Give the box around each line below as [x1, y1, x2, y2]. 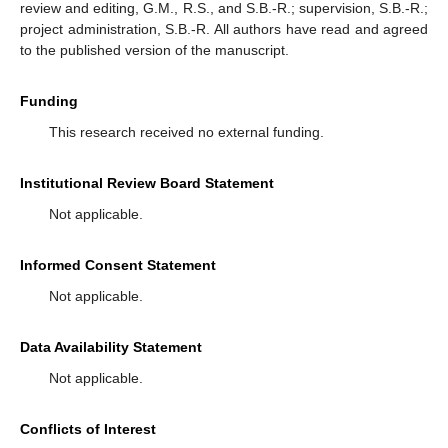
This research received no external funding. [48, 124, 324, 141]
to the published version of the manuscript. [20, 42, 289, 59]
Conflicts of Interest [20, 421, 156, 438]
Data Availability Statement [20, 339, 202, 356]
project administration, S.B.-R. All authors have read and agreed [20, 21, 428, 38]
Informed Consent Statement [20, 257, 216, 274]
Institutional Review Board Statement [20, 175, 274, 192]
